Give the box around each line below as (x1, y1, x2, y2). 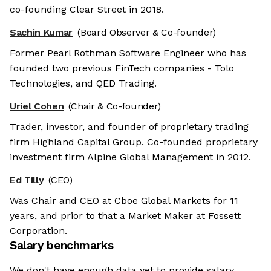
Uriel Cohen (10, 100, 64, 113)
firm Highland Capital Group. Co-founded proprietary (10, 136, 258, 148)
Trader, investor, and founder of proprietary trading (10, 121, 249, 133)
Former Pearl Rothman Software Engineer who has (10, 47, 246, 59)
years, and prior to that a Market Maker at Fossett (10, 210, 241, 222)
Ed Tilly (10, 174, 44, 186)
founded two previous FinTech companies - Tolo (10, 62, 234, 74)
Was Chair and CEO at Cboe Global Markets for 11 (10, 195, 238, 207)
